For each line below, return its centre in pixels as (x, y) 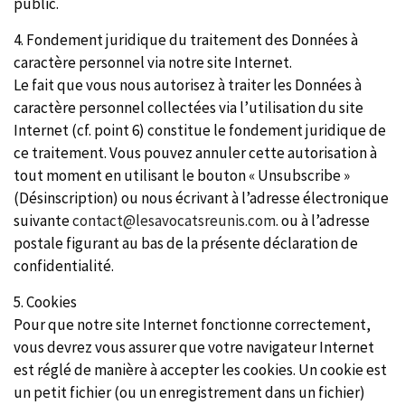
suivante (43, 221)
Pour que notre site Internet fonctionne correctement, (192, 325)
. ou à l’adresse (323, 221)
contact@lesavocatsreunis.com (174, 221)
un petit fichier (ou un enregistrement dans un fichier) (189, 392)
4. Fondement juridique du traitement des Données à (186, 40)
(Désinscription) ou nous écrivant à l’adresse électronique (201, 198)
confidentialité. (64, 266)
